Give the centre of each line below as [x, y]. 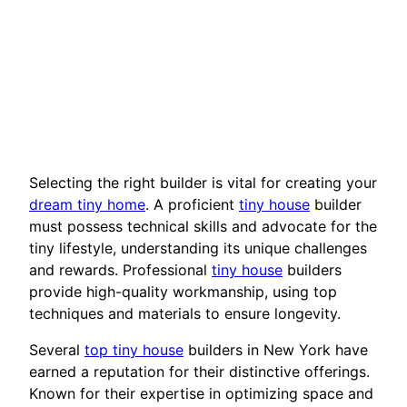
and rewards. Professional [120, 269]
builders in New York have [276, 349]
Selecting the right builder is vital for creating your [203, 182]
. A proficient [192, 204]
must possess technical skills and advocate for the [203, 226]
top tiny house [134, 349]
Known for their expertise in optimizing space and [201, 393]
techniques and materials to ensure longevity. [185, 313]
